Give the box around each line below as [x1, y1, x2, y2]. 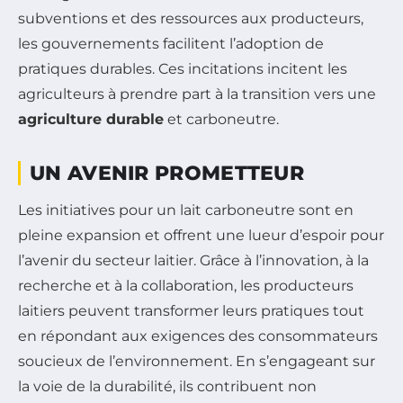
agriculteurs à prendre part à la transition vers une [18, 85, 376, 103]
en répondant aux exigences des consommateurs [18, 327, 378, 345]
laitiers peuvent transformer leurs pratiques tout [18, 302, 364, 320]
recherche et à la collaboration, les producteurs [18, 277, 354, 295]
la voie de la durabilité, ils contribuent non [18, 378, 317, 396]
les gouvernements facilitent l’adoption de [18, 35, 324, 53]
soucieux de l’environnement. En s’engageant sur [18, 353, 375, 371]
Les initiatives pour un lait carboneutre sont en [18, 201, 354, 219]
